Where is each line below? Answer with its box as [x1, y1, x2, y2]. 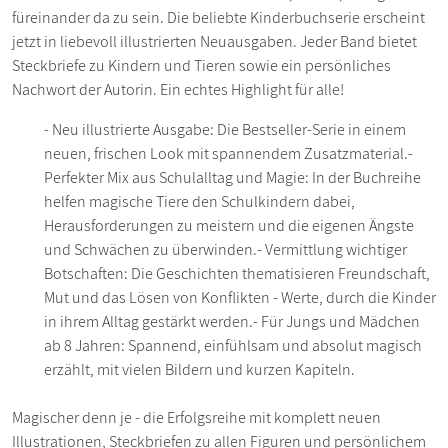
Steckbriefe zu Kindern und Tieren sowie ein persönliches [12, 54, 391, 76]
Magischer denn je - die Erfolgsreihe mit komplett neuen [12, 406, 381, 428]
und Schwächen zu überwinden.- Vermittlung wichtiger [44, 238, 407, 260]
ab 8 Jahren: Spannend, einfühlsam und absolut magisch [44, 334, 422, 356]
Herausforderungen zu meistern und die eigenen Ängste [44, 214, 414, 236]
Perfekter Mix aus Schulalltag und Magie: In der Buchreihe [44, 166, 421, 188]
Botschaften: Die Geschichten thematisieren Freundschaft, [44, 262, 430, 284]
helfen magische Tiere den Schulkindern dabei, [44, 190, 355, 212]
